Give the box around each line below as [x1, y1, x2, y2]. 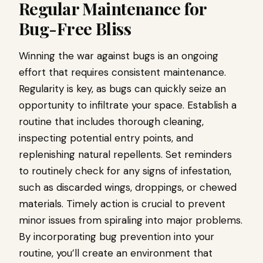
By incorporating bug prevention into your [19, 230, 214, 243]
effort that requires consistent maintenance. [19, 66, 226, 79]
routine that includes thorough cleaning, [19, 115, 204, 128]
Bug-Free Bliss [19, 17, 131, 39]
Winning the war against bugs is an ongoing [19, 49, 218, 62]
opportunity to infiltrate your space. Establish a [19, 99, 237, 112]
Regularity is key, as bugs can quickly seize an [19, 82, 226, 95]
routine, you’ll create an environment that [19, 247, 213, 259]
